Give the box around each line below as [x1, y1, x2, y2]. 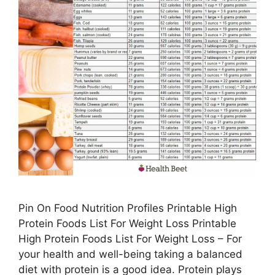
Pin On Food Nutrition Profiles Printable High [18, 201, 237, 214]
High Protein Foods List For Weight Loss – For [18, 232, 242, 245]
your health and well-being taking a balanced [18, 247, 242, 260]
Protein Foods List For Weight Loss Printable [18, 217, 236, 230]
